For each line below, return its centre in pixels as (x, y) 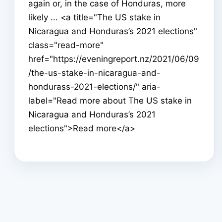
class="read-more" (66, 45)
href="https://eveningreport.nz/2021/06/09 (114, 59)
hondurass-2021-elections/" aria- (94, 86)
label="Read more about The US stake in (110, 100)
